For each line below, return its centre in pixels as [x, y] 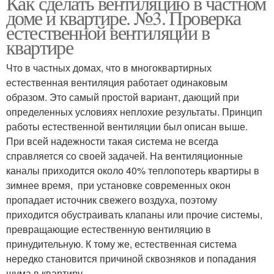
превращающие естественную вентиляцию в [109, 229]
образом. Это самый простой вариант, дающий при [123, 97]
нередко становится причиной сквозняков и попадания [131, 258]
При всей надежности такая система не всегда [112, 141]
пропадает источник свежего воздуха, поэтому [112, 199]
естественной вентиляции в [108, 32]
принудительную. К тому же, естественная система [121, 243]
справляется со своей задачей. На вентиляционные [124, 155]
